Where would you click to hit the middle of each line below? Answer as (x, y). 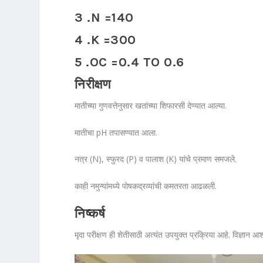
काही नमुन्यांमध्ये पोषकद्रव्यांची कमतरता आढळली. (146, 186)
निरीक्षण (93, 85)
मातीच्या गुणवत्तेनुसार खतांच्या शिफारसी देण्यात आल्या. (151, 106)
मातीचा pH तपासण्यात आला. (116, 132)
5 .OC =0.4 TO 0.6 (129, 63)
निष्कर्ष (90, 214)
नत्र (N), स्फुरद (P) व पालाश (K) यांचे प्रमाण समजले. (156, 159)
